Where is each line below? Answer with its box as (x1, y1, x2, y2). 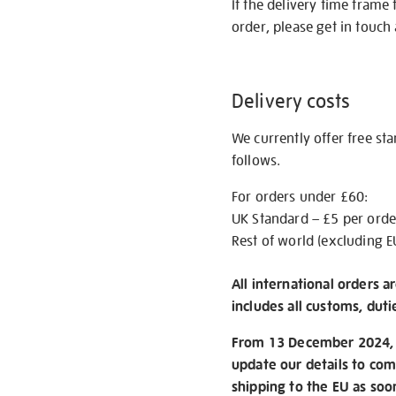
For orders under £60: (232, 187, 369, 206)
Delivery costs (232, 88, 351, 113)
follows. (232, 151, 281, 170)
